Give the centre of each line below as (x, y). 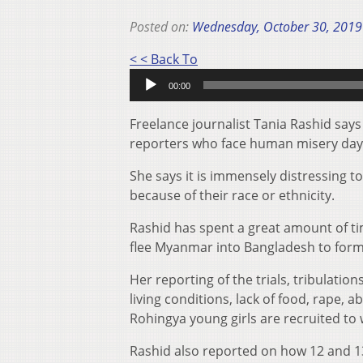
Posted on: (161, 27)
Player (216, 78)
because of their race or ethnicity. (232, 196)
